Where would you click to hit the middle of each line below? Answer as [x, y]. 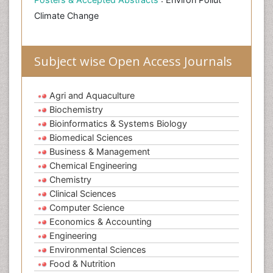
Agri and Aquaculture [92, 96]
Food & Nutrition [82, 264]
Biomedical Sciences [91, 138]
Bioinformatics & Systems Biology [118, 124]
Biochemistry [76, 110]
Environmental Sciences [98, 250]
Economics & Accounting [101, 222]
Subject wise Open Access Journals [133, 62]
